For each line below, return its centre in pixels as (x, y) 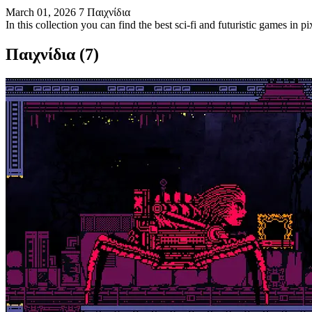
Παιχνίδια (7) (52, 54)
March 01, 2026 (41, 12)
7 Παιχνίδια (104, 12)
